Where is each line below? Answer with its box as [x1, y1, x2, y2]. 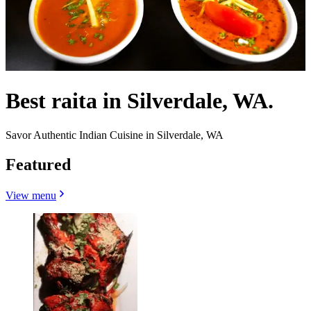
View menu [6, 189, 56, 201]
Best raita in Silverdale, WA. [6, 88, 274, 114]
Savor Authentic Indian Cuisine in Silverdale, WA [6, 128, 224, 141]
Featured [6, 155, 71, 174]
